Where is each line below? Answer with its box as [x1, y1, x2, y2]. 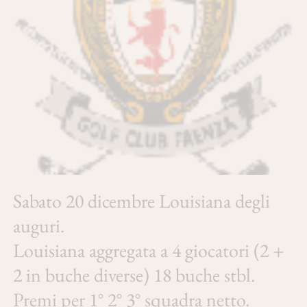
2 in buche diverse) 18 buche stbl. [12, 262, 255, 288]
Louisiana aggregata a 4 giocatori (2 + [12, 238, 284, 263]
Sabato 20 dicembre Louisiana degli [12, 188, 270, 214]
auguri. [12, 213, 64, 238]
